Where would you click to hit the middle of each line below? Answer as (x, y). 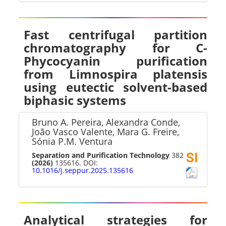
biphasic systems (75, 100)
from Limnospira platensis (116, 74)
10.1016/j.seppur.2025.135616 (83, 170)
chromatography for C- (116, 48)
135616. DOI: (76, 163)
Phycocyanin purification (116, 61)
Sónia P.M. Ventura (72, 141)
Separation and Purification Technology (101, 155)
